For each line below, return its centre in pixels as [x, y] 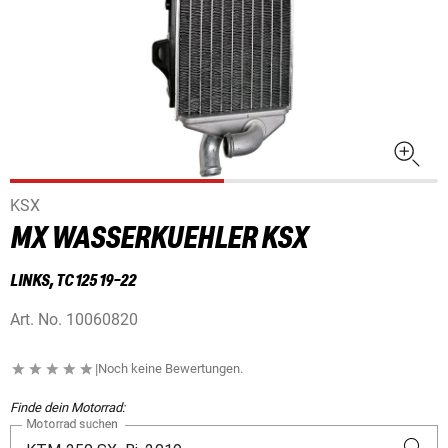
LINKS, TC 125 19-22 [73, 281]
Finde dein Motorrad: [67, 408]
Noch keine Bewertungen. [170, 369]
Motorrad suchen [72, 424]
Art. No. [36, 320]
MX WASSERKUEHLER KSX [159, 239]
